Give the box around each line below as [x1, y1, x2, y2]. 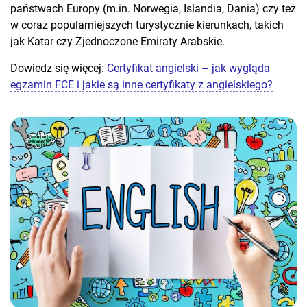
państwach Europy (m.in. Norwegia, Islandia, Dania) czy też [10, 1, 296, 15]
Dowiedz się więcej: [10, 61, 107, 75]
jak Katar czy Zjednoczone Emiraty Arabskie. [10, 34, 225, 48]
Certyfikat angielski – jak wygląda [107, 61, 270, 75]
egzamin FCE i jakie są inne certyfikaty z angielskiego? [10, 77, 273, 91]
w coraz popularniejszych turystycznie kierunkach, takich [10, 18, 284, 32]
